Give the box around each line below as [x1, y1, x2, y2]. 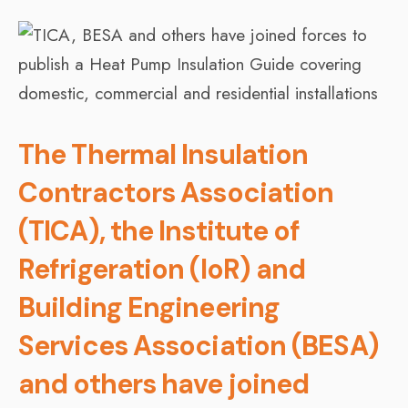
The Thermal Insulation [18, 136, 309, 172]
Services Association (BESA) [18, 327, 379, 363]
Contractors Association [18, 174, 334, 210]
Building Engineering [18, 289, 280, 325]
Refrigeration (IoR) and [18, 250, 306, 287]
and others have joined [18, 365, 310, 402]
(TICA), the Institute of [18, 212, 301, 249]
